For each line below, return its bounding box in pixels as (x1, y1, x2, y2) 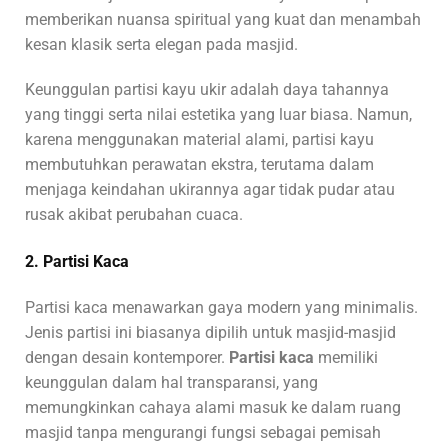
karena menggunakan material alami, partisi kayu (25, 130, 374, 150)
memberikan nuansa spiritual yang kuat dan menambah (25, 10, 421, 30)
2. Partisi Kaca (25, 251, 129, 271)
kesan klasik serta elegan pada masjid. (25, 35, 298, 55)
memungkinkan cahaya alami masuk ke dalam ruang (25, 398, 401, 417)
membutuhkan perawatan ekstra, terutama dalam (25, 155, 374, 175)
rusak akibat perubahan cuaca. (25, 205, 243, 225)
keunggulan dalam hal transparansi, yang (25, 373, 318, 392)
